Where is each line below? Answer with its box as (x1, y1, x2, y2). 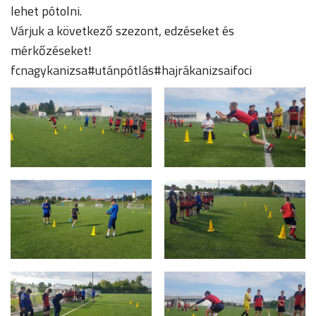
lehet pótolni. (11, 1, 82, 21)
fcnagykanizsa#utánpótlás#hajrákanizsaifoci (11, 61, 252, 80)
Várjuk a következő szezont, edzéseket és (11, 21, 234, 41)
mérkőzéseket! (11, 41, 92, 61)
